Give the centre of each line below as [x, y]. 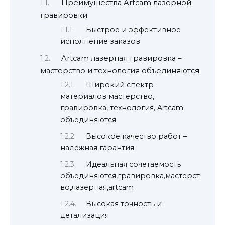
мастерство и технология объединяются [120, 71]
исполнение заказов [100, 41]
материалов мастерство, [107, 97]
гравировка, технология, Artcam [122, 108]
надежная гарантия [97, 147]
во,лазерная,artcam [97, 187]
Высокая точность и [124, 204]
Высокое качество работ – [137, 136]
